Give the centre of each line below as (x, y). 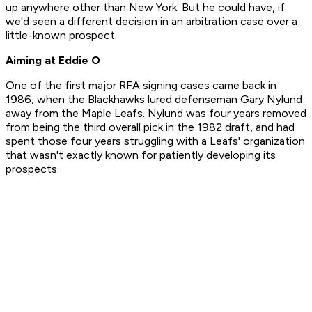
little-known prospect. (61, 36)
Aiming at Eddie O (53, 61)
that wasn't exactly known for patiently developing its (141, 155)
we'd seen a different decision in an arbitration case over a (151, 22)
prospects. (32, 169)
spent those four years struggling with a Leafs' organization (155, 141)
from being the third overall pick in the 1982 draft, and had (150, 127)
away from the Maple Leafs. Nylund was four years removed (156, 114)
